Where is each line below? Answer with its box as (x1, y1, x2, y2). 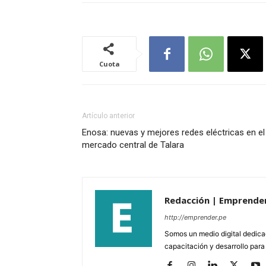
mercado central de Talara (82, 140, 184, 151)
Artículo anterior (82, 112, 135, 121)
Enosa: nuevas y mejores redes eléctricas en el (82, 127, 265, 138)
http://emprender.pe (164, 213, 226, 222)
